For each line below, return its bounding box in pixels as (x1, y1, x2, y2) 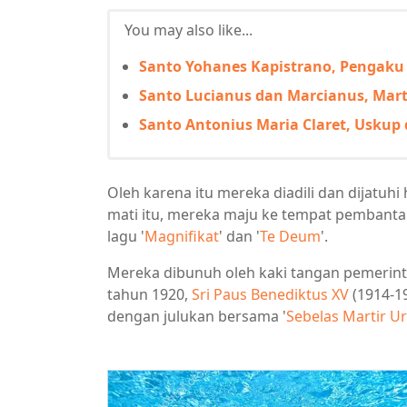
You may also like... (124, 19, 253, 40)
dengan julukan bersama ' (107, 305, 286, 326)
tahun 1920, (107, 283, 192, 304)
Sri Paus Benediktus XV (192, 283, 349, 304)
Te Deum (260, 225, 321, 246)
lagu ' (107, 225, 144, 246)
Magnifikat (144, 225, 219, 246)
